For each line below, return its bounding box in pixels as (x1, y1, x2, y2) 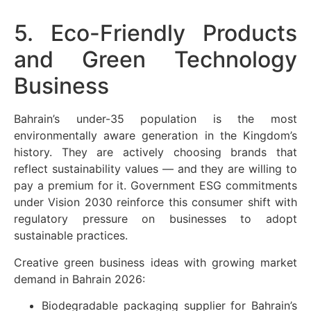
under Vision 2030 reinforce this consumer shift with (14, 195, 297, 210)
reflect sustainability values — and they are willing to (14, 162, 297, 176)
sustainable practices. (14, 228, 128, 243)
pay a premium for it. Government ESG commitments (14, 178, 297, 193)
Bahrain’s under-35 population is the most (14, 112, 297, 126)
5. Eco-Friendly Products (14, 19, 297, 47)
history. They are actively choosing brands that (14, 145, 297, 160)
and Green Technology (14, 46, 297, 74)
